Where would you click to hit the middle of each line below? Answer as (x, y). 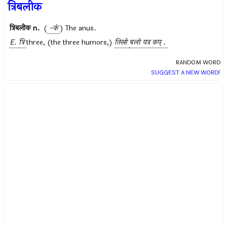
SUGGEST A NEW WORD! (185, 72)
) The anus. (78, 28)
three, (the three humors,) (71, 42)
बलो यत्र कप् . (148, 42)
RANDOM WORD (198, 62)
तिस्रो (121, 42)
